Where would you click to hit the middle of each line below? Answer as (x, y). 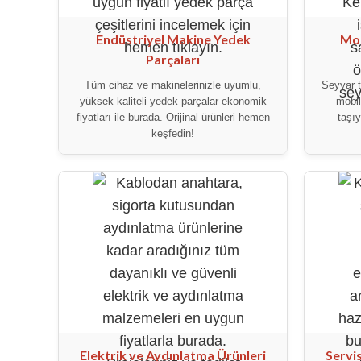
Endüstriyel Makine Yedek (173, 39)
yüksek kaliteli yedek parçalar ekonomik (173, 101)
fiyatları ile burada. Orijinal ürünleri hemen (173, 117)
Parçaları (173, 59)
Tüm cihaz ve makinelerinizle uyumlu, (173, 85)
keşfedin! (173, 133)
